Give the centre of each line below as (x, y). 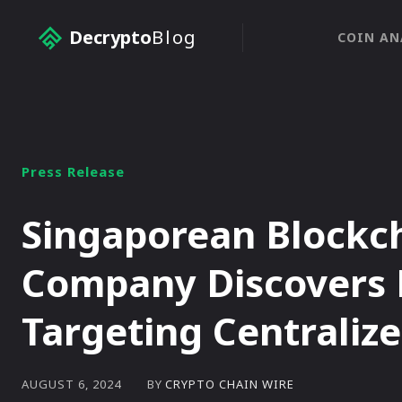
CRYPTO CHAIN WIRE (230, 384)
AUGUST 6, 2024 (71, 385)
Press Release (73, 171)
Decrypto (110, 37)
